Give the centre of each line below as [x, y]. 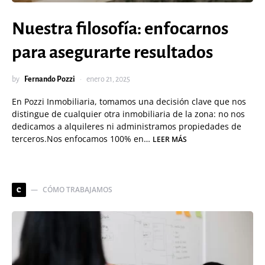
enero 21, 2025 [108, 79]
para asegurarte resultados [112, 52]
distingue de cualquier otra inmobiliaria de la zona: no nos [128, 114]
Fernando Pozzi [50, 79]
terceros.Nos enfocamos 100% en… [82, 139]
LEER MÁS [170, 139]
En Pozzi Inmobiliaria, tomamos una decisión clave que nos [129, 101]
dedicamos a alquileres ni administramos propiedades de [127, 126]
